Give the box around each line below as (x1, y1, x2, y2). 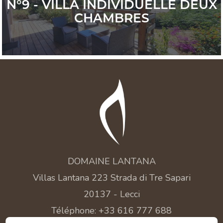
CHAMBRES (74, 10, 149, 25)
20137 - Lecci (83, 188, 140, 201)
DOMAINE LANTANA (67, 155, 156, 168)
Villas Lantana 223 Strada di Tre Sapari (32, 172, 191, 184)
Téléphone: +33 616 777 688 (51, 205, 172, 217)
